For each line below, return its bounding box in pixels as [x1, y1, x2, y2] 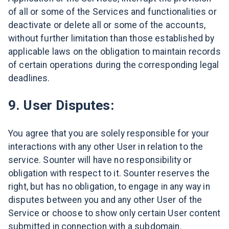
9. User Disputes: [8, 98, 114, 113]
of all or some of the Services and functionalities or [8, 6, 217, 17]
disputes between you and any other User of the [8, 195, 202, 205]
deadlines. [8, 73, 50, 83]
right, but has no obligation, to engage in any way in [8, 181, 210, 192]
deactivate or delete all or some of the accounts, [8, 19, 206, 30]
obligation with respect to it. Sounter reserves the [8, 168, 210, 179]
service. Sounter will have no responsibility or [8, 155, 192, 166]
